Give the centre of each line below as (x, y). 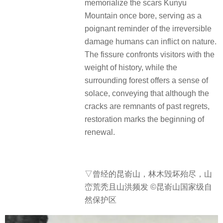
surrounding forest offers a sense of (146, 80)
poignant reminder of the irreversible (148, 28)
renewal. (100, 132)
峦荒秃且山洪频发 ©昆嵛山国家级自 (148, 187)
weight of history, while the (131, 67)
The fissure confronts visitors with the (150, 54)
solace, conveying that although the (147, 93)
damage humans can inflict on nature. (151, 41)
